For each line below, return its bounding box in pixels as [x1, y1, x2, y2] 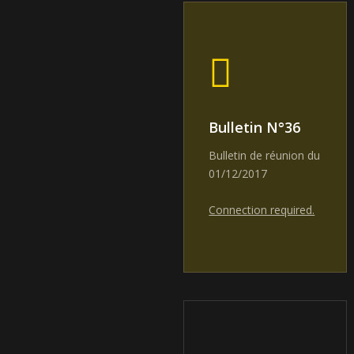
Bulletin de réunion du [209, 148, 321, 164]
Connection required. [209, 202, 315, 218]
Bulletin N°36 [209, 118, 301, 137]
